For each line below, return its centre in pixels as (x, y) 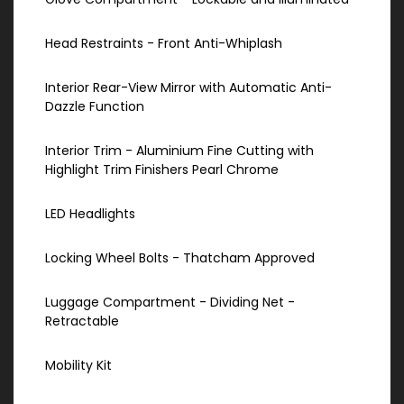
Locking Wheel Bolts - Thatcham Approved (180, 258)
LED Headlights (90, 214)
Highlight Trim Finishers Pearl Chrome (162, 170)
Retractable (82, 321)
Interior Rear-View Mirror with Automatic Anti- (188, 88)
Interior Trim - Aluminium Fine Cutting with (179, 151)
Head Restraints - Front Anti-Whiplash (164, 44)
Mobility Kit (78, 366)
